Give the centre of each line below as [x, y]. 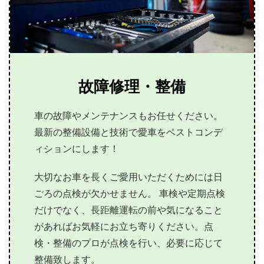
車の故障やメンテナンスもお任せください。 [129, 118]
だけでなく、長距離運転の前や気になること [129, 212]
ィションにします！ [77, 151]
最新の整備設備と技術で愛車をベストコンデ [129, 134]
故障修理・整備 [132, 90]
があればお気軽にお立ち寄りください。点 [124, 229]
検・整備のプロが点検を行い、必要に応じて [129, 245]
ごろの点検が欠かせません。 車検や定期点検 [130, 196]
